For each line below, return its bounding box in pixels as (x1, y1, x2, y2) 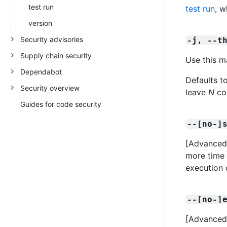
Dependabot (20, 67, 62, 76)
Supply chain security (20, 51, 92, 60)
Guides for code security (20, 99, 101, 108)
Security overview (20, 83, 80, 92)
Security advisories (20, 34, 83, 44)
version (28, 18, 52, 27)
